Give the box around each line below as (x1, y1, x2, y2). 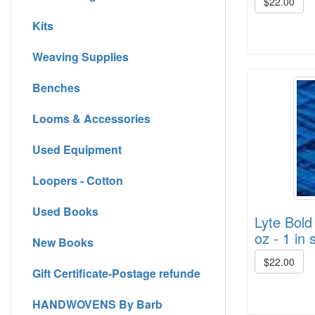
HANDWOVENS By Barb (32, 295, 162, 312)
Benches (32, 79, 80, 96)
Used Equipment (32, 141, 122, 157)
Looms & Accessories (32, 110, 150, 127)
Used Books (32, 202, 98, 219)
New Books (32, 233, 94, 250)
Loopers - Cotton (32, 172, 123, 188)
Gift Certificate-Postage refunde (32, 264, 200, 281)
